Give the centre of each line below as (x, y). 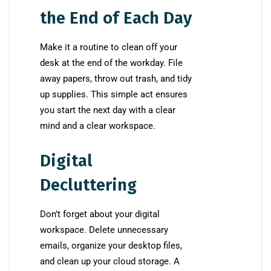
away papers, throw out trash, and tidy (116, 79)
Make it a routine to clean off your (109, 47)
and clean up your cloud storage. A (110, 262)
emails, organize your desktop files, (111, 246)
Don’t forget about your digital (100, 214)
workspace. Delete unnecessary (104, 230)
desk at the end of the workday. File (111, 63)
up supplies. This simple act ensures (114, 95)
